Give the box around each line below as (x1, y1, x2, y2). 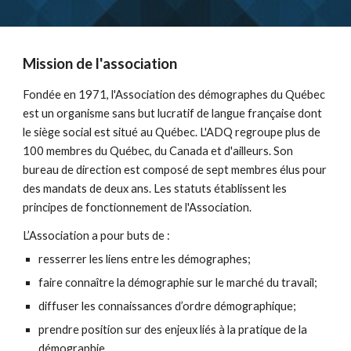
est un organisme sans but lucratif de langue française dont (23, 107, 323, 120)
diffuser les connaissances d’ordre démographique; (38, 299, 299, 313)
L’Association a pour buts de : (23, 229, 173, 242)
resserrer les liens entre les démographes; (38, 252, 254, 266)
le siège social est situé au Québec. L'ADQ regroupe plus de (23, 125, 321, 139)
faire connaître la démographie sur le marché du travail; (38, 276, 320, 289)
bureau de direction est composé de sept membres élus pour (23, 163, 327, 176)
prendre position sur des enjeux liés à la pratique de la (38, 323, 308, 336)
